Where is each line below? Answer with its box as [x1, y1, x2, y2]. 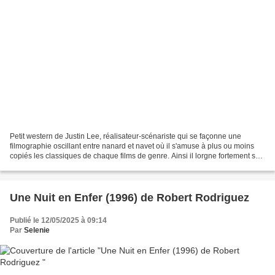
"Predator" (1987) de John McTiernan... [10, 161, 139, 170]
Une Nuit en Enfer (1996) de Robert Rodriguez [10, 191, 249, 204]
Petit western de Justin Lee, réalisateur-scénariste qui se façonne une [10, 131, 241, 141]
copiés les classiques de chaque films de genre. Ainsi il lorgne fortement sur [10, 151, 262, 160]
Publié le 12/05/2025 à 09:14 [10, 215, 107, 225]
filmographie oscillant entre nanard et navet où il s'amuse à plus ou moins [10, 141, 254, 150]
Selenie [24, 225, 50, 234]
